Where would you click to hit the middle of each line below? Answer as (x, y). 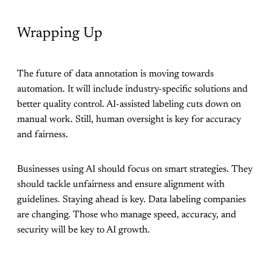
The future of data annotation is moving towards (115, 74)
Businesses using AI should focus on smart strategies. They (135, 169)
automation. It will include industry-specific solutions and (132, 89)
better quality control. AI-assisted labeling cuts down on (129, 104)
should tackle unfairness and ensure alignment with (121, 184)
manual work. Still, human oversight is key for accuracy (129, 119)
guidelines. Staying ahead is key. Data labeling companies (131, 199)
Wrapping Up (60, 33)
